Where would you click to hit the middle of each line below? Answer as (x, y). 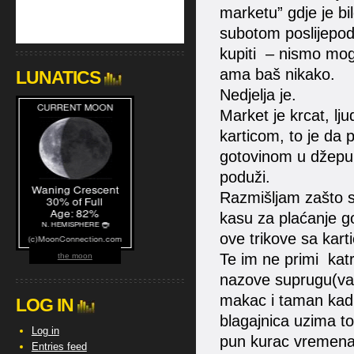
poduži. (245, 177)
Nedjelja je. (258, 95)
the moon (75, 256)
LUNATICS (58, 77)
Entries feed (59, 346)
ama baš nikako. (277, 74)
